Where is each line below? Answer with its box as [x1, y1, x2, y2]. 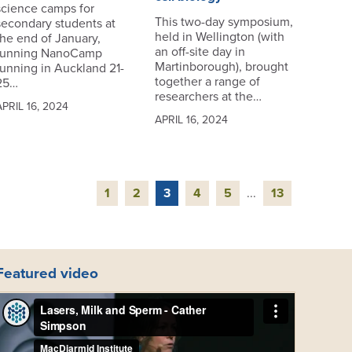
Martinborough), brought [154, 59, 288, 75]
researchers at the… [154, 89, 262, 105]
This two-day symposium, [154, 14, 293, 31]
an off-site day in [154, 44, 245, 60]
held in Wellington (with [154, 29, 284, 46]
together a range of [154, 74, 260, 90]
